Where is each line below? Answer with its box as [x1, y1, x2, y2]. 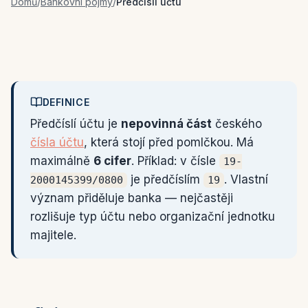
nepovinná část [121, 117, 212, 131]
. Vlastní [224, 173, 268, 186]
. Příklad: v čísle [131, 154, 219, 168]
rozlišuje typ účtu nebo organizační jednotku [30, 210, 275, 223]
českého [212, 117, 262, 131]
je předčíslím [127, 173, 203, 186]
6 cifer [93, 154, 131, 168]
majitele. [30, 228, 76, 242]
